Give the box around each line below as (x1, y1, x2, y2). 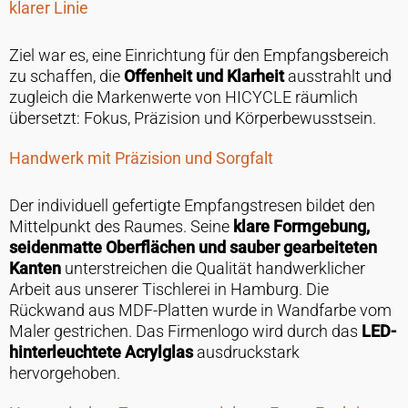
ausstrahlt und (283, 66, 392, 87)
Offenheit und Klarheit (123, 66, 284, 87)
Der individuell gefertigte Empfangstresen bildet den (8, 196, 375, 216)
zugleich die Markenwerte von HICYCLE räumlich (8, 87, 358, 107)
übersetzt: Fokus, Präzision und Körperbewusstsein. (8, 108, 376, 128)
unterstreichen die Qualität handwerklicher (60, 259, 365, 279)
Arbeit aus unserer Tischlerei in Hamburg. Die (8, 280, 329, 300)
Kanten (8, 259, 61, 279)
